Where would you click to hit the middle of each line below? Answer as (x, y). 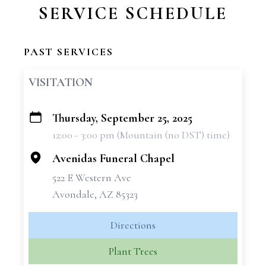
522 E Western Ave (92, 178)
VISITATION (61, 83)
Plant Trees (133, 251)
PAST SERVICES (69, 52)
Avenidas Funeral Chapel (113, 159)
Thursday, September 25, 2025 (122, 118)
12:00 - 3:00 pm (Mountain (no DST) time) (141, 135)
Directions (133, 225)
